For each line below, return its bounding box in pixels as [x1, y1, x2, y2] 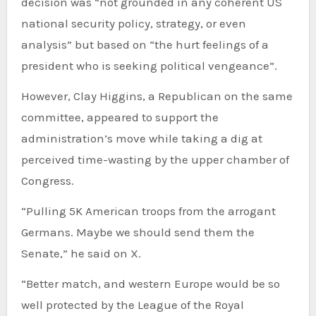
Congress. [20, 174, 74, 188]
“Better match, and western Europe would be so [20, 276, 280, 291]
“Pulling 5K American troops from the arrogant [20, 204, 276, 219]
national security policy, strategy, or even [20, 16, 246, 31]
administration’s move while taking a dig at [20, 131, 262, 146]
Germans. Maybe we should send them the [20, 225, 255, 240]
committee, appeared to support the [20, 110, 219, 125]
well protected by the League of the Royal [20, 298, 244, 312]
